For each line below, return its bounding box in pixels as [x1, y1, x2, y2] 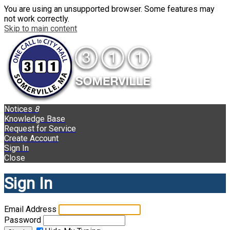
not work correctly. [4, 14, 69, 24]
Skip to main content [4, 24, 77, 33]
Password [4, 215, 41, 225]
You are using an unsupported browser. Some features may [4, 4, 215, 14]
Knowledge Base [4, 114, 65, 124]
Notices [4, 104, 34, 114]
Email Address [4, 204, 56, 214]
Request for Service [4, 124, 76, 133]
